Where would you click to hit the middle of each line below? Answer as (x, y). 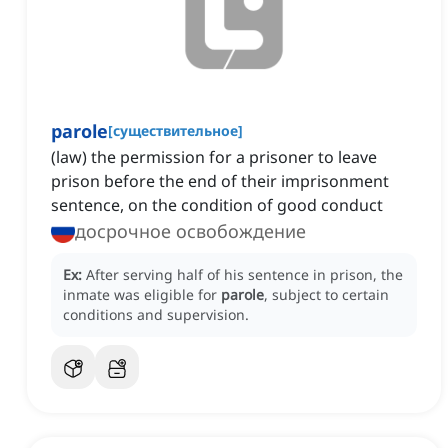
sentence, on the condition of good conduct (217, 205)
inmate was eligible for (142, 295)
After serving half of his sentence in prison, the (244, 275)
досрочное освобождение (190, 231)
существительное (175, 131)
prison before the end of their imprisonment (220, 181)
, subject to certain (326, 295)
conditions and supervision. (156, 315)
